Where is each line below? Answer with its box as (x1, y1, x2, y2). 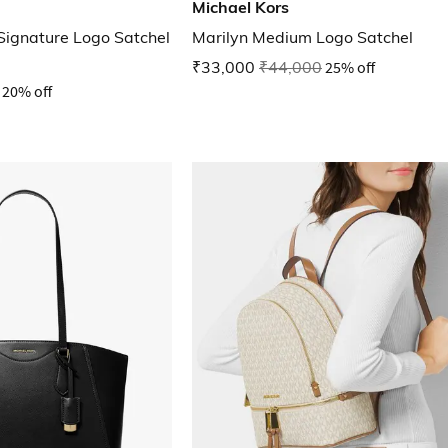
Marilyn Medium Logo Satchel (192, 27, 413, 48)
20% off (2, 81, 52, 102)
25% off (325, 57, 375, 78)
